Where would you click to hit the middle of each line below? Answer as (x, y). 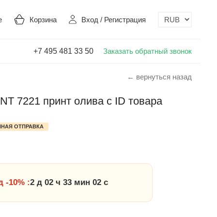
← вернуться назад (159, 77)
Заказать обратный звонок (147, 51)
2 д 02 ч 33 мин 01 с (69, 182)
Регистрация (125, 19)
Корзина (43, 19)
